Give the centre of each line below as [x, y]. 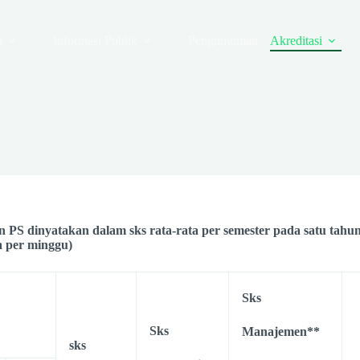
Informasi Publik [95, 41]
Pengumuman [223, 41]
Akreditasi [296, 41]
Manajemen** [281, 331]
